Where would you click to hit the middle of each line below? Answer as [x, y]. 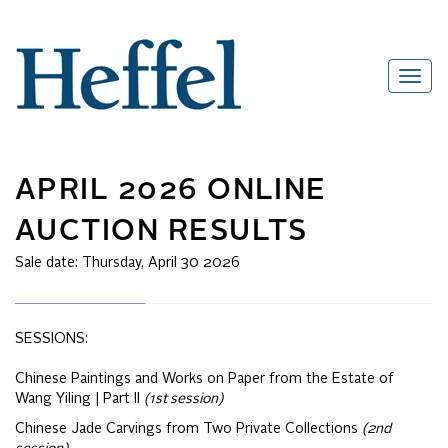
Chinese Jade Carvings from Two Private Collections [188, 429]
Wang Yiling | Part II [79, 399]
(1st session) [183, 399]
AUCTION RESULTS [161, 232]
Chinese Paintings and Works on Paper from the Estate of [204, 379]
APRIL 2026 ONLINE [171, 191]
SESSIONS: [51, 339]
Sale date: [48, 263]
